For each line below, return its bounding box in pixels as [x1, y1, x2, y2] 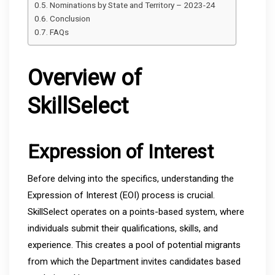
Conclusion [49, 13, 90, 23]
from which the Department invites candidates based [28, 255, 241, 267]
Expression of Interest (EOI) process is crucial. [28, 189, 215, 201]
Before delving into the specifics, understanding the [28, 172, 234, 184]
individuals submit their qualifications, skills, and [28, 222, 218, 234]
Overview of [28, 64, 142, 91]
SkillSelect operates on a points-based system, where [28, 206, 244, 217]
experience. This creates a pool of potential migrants [28, 239, 241, 250]
